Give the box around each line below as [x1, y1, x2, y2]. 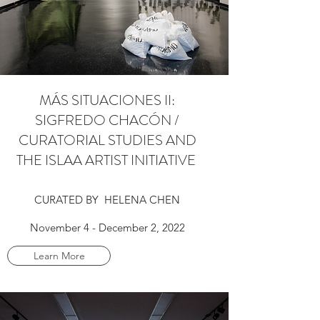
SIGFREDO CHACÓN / [35, 110, 179, 131]
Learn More [33, 249, 85, 262]
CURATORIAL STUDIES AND [18, 130, 196, 151]
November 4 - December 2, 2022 [29, 221, 185, 234]
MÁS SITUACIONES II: [39, 90, 175, 111]
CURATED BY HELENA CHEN [34, 193, 180, 206]
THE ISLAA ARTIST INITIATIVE [16, 150, 199, 171]
